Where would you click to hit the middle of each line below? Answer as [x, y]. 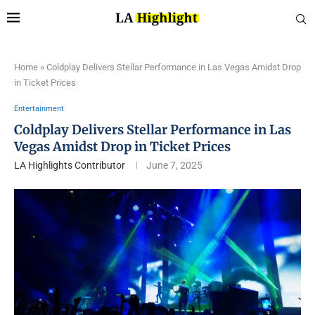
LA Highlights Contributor [70, 165]
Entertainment [39, 109]
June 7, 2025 [174, 165]
